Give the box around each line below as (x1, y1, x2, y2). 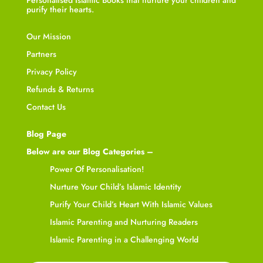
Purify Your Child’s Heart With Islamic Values (49, 198, 213, 210)
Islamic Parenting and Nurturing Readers (49, 215, 198, 228)
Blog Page (26, 127, 66, 140)
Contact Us (26, 100, 66, 113)
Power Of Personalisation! (49, 163, 144, 175)
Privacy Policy (26, 65, 77, 77)
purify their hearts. (26, 3, 94, 15)
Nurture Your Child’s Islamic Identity (49, 180, 181, 193)
